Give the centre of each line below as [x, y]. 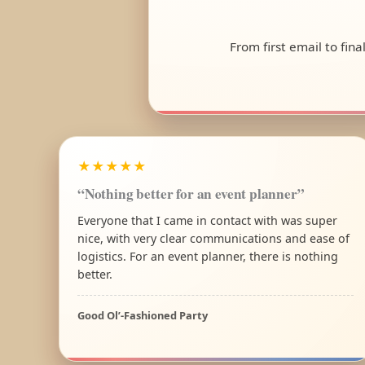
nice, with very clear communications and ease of [213, 238]
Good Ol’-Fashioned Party [143, 315]
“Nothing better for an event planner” [191, 193]
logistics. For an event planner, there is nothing [208, 256]
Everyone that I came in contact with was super [207, 220]
